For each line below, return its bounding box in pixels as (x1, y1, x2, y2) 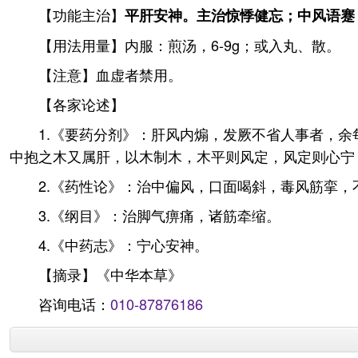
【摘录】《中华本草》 (38, 264, 182, 284)
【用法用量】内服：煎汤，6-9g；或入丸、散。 (38, 34, 340, 55)
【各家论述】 (38, 93, 125, 114)
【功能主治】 (38, 4, 125, 25)
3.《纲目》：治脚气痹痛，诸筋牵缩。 (38, 205, 280, 225)
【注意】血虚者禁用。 (38, 64, 182, 85)
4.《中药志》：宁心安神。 (38, 234, 209, 255)
